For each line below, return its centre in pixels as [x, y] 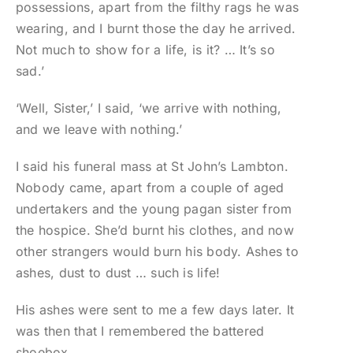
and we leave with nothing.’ [99, 130]
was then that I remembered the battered [140, 331]
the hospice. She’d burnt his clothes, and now [154, 230]
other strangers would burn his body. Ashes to [157, 252]
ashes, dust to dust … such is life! [118, 273]
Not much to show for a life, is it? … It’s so [145, 50]
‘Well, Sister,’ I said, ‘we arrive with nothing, [149, 108]
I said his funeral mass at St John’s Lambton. [152, 167]
